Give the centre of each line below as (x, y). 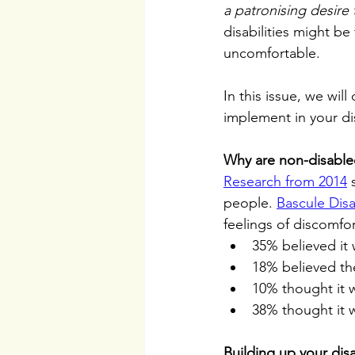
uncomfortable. (274, 53)
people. (250, 203)
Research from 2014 (285, 181)
